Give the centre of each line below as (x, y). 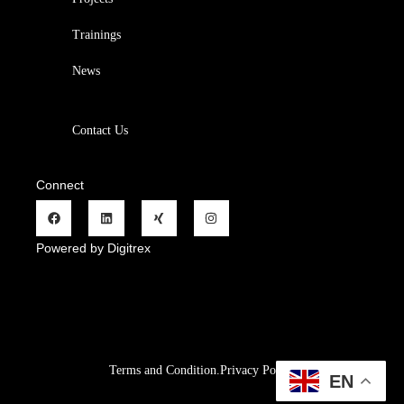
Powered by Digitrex (94, 248)
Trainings (97, 35)
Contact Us (101, 131)
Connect (60, 185)
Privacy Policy (257, 370)
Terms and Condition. (164, 370)
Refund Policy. (337, 370)
